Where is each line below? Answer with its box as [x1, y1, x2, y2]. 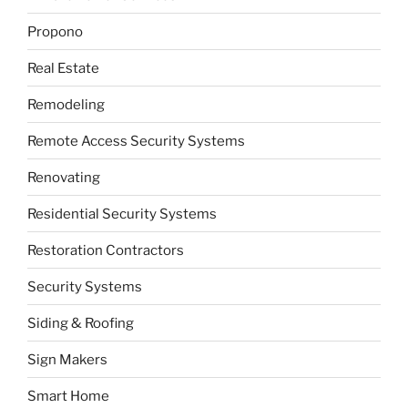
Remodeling [27, 96, 105, 113]
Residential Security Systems [27, 205, 217, 222]
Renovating [27, 168, 100, 186]
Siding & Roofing [27, 314, 134, 331]
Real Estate [27, 59, 99, 76]
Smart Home [27, 387, 109, 404]
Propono [27, 23, 83, 40]
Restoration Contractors [27, 241, 184, 259]
